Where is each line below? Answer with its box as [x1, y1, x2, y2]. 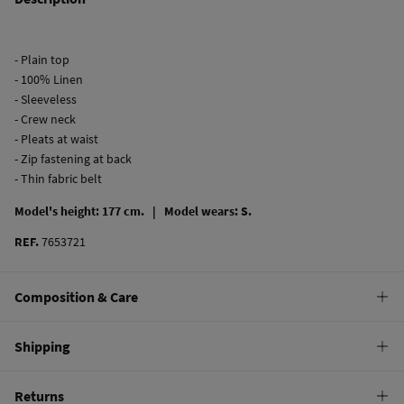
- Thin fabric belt [14, 170, 102, 187]
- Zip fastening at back [14, 150, 132, 167]
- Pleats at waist [14, 130, 98, 147]
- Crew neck [14, 110, 76, 127]
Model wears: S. [164, 202, 252, 219]
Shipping [14, 336, 70, 355]
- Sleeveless [14, 90, 77, 107]
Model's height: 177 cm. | [14, 202, 164, 219]
